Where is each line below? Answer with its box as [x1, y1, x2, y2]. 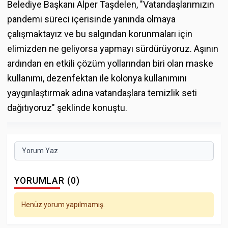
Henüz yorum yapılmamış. [21, 200, 105, 209]
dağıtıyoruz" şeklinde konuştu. [7, 102, 127, 113]
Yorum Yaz [22, 147, 58, 155]
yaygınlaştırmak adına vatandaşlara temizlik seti [7, 87, 197, 98]
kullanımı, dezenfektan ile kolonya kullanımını [7, 72, 187, 83]
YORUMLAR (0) [14, 176, 80, 186]
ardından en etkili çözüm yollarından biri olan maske [7, 58, 213, 69]
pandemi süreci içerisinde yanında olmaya [7, 13, 176, 24]
